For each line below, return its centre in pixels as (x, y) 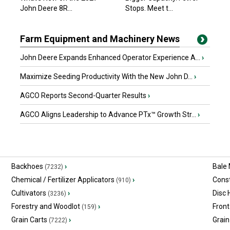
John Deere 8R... (46, 8)
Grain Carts (29, 220)
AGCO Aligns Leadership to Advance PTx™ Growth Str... (109, 114)
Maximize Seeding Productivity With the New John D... (107, 76)
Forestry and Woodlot (45, 206)
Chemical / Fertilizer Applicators (63, 180)
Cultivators (28, 193)
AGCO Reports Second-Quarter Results (84, 95)
